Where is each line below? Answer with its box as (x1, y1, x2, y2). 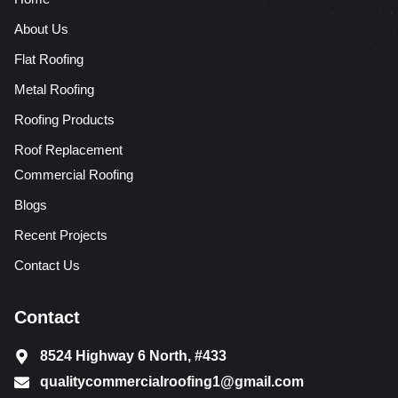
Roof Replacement (14, 142, 123, 158)
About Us (14, 21, 68, 37)
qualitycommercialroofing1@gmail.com (40, 374, 305, 390)
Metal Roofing (14, 82, 94, 98)
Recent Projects (14, 227, 107, 243)
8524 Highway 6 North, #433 (40, 348, 227, 364)
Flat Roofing (14, 52, 84, 68)
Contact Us (14, 258, 80, 274)
